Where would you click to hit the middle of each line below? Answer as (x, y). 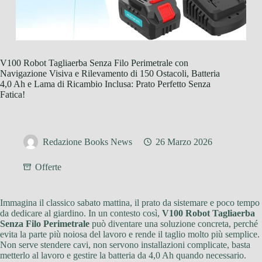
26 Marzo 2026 (184, 142)
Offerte (48, 167)
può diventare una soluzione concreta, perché (174, 224)
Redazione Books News (87, 142)
